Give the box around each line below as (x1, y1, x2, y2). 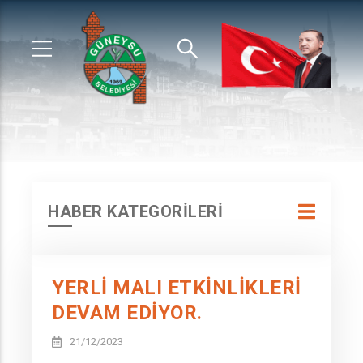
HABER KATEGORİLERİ (48, 202, 223, 221)
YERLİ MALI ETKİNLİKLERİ (52, 276, 301, 299)
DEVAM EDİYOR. (52, 301, 203, 324)
